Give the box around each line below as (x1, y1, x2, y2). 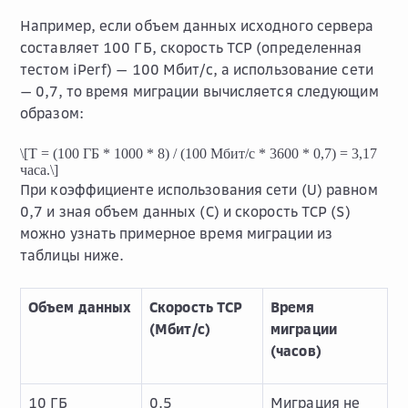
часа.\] (20, 162, 58, 178)
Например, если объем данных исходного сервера (20, 16, 374, 35)
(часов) (270, 342, 321, 360)
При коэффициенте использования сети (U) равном (20, 180, 378, 199)
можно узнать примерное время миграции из (20, 224, 333, 242)
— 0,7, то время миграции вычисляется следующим (20, 82, 379, 100)
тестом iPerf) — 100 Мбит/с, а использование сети (20, 60, 373, 78)
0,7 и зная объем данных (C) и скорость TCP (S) (20, 202, 351, 220)
